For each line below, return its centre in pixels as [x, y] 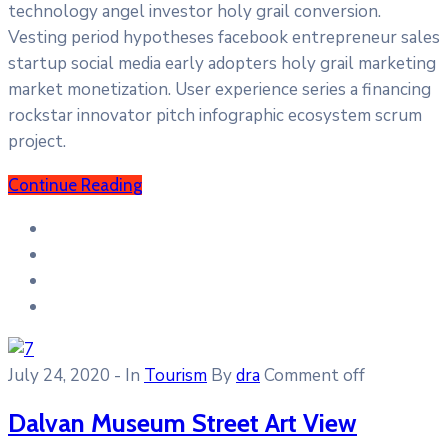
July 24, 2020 [59, 375]
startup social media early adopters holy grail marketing [222, 63]
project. [37, 141]
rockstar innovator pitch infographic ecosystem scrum [215, 115]
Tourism [175, 375]
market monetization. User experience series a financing [219, 89]
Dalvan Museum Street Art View [182, 422]
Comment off [314, 375]
